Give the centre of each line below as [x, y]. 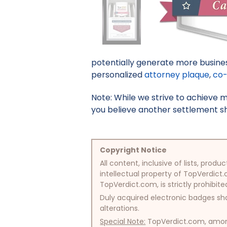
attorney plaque [177, 75]
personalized [118, 75]
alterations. [120, 208]
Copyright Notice [134, 150]
